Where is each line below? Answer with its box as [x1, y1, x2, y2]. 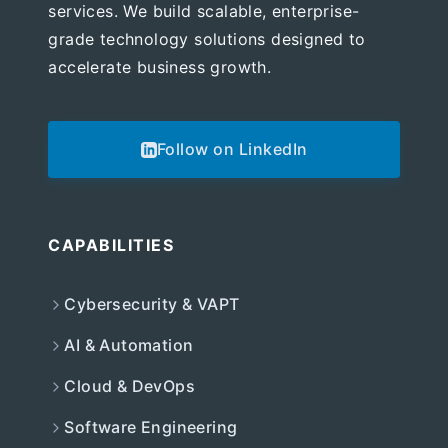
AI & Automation [64, 335, 194, 356]
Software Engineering [64, 417, 238, 438]
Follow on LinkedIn [156, 139, 308, 160]
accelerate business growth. [48, 57, 272, 78]
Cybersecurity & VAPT [64, 294, 240, 315]
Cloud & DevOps [64, 376, 196, 397]
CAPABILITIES [48, 235, 175, 256]
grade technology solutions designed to [48, 29, 366, 50]
